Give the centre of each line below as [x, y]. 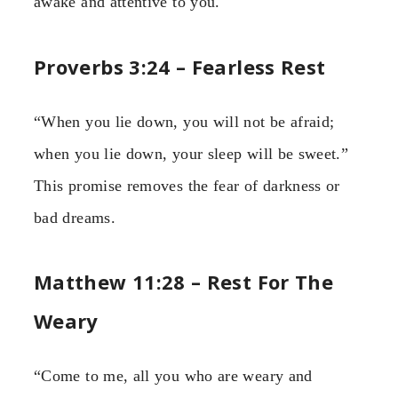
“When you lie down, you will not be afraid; [184, 121]
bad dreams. [75, 217]
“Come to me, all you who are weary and [173, 376]
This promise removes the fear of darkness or [187, 185]
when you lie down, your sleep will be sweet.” [191, 153]
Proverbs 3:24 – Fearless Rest [180, 66]
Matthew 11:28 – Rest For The [184, 282]
